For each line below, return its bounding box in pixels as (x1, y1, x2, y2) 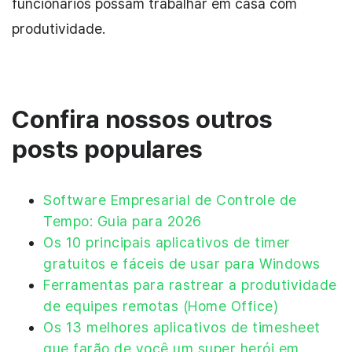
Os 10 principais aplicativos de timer (43, 233, 291, 251)
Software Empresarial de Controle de (43, 191, 297, 208)
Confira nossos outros (12, 104, 273, 134)
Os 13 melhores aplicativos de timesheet (43, 318, 321, 335)
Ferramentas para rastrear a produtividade (43, 276, 337, 293)
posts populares (12, 134, 203, 164)
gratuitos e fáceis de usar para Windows (43, 255, 321, 272)
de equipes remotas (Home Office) (43, 297, 278, 314)
